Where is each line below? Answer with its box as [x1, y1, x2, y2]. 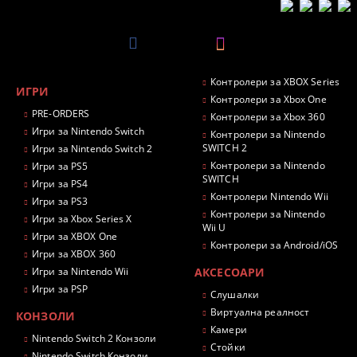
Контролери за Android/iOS [210, 237, 339, 252]
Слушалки [210, 287, 260, 301]
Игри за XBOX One [32, 229, 118, 243]
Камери [210, 322, 247, 336]
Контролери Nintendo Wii [210, 189, 328, 203]
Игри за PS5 [32, 159, 88, 173]
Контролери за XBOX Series [210, 74, 340, 88]
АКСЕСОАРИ [194, 264, 265, 280]
